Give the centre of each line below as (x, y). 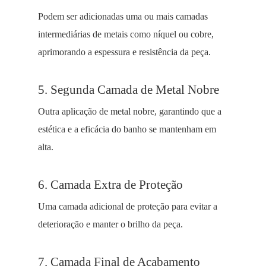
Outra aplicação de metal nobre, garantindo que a (130, 111)
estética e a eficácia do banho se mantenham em (127, 129)
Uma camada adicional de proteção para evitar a (128, 206)
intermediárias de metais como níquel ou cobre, (126, 34)
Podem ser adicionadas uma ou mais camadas (123, 16)
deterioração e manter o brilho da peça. (110, 224)
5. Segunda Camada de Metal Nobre (129, 89)
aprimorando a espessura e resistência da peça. (124, 52)
